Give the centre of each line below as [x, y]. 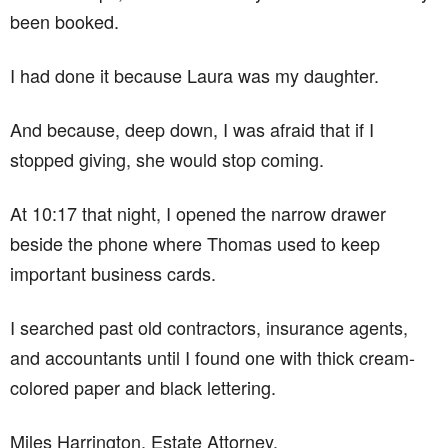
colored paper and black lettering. [143, 386]
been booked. [64, 20]
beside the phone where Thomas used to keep [195, 242]
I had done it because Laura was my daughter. [194, 74]
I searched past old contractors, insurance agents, [209, 326]
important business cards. [113, 272]
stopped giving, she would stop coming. [167, 158]
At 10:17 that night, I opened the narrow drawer [198, 212]
